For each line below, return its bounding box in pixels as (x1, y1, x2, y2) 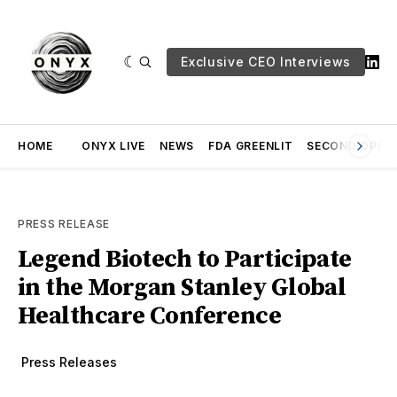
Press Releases (21, 354, 117, 370)
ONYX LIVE (81, 139, 146, 152)
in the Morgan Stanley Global (18, 272, 346, 303)
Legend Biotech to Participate (18, 244, 352, 275)
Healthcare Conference (18, 300, 282, 331)
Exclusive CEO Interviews (181, 54, 351, 69)
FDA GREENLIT (207, 139, 293, 152)
